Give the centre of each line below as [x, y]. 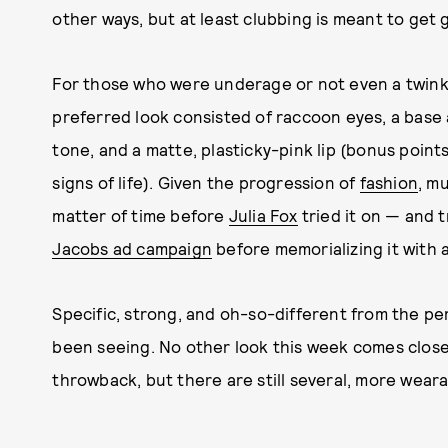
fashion [388, 182]
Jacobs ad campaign [132, 248]
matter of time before [140, 215]
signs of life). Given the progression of [206, 182]
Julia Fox [263, 215]
